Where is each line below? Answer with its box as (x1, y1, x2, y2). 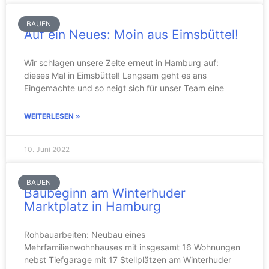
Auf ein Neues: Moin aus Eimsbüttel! (24, 27, 238, 42)
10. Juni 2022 (24, 145, 70, 154)
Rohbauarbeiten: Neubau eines (24, 229, 145, 240)
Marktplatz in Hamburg (24, 199, 161, 214)
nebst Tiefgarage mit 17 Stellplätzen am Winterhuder (24, 255, 231, 265)
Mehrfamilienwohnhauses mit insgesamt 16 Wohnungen (24, 242, 240, 252)
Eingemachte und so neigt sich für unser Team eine (24, 83, 224, 93)
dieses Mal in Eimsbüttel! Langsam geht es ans (24, 70, 207, 80)
